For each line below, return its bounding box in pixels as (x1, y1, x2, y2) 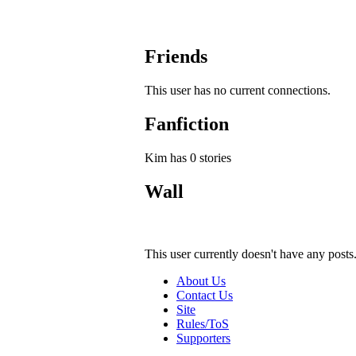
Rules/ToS (176, 316, 229, 331)
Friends (145, 46, 207, 68)
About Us (176, 273, 226, 288)
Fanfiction (145, 113, 229, 134)
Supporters (176, 331, 230, 345)
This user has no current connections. (145, 83, 331, 98)
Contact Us (176, 288, 233, 302)
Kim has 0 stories (145, 150, 231, 164)
